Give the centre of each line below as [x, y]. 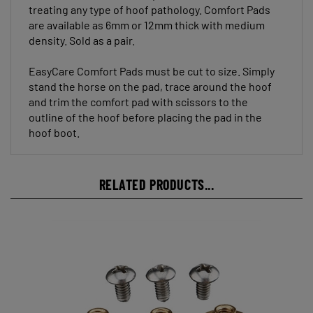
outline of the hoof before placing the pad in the [145, 106]
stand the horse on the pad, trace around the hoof [150, 75]
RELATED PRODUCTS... [156, 174]
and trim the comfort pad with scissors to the [138, 91]
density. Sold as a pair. [82, 29]
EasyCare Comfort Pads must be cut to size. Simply [152, 60]
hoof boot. [54, 122]
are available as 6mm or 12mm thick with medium [147, 14]
